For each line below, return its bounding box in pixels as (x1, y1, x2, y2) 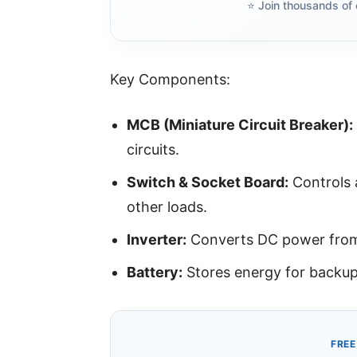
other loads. (127, 198, 207, 216)
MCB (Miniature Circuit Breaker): (127, 116, 353, 134)
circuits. (127, 141, 179, 159)
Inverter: (127, 231, 186, 249)
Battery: (127, 264, 182, 281)
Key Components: (110, 71, 230, 88)
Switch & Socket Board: (127, 174, 288, 191)
